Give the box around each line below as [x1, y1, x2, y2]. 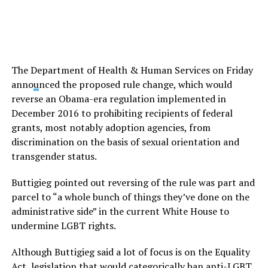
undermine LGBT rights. [11, 219, 116, 233]
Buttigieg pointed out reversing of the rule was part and [11, 176, 255, 190]
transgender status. [11, 150, 97, 163]
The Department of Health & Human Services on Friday [11, 63, 253, 77]
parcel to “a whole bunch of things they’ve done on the [11, 190, 249, 204]
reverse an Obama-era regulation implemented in [11, 92, 226, 106]
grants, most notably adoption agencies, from [11, 121, 211, 135]
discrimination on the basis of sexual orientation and [11, 135, 239, 149]
